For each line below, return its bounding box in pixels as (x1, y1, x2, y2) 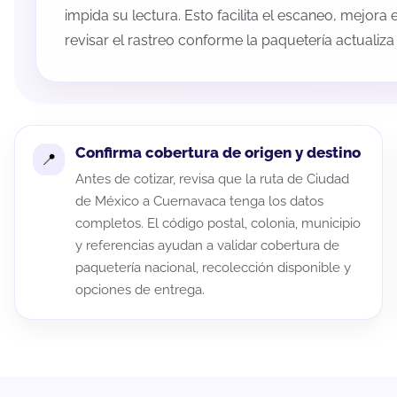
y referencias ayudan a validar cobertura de (75, 237, 339, 254)
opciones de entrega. (75, 282, 205, 299)
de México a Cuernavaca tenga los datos (75, 193, 323, 210)
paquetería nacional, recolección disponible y (75, 260, 351, 276)
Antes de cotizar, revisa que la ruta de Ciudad (75, 171, 349, 188)
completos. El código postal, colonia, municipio (75, 215, 361, 232)
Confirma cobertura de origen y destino (75, 144, 361, 162)
